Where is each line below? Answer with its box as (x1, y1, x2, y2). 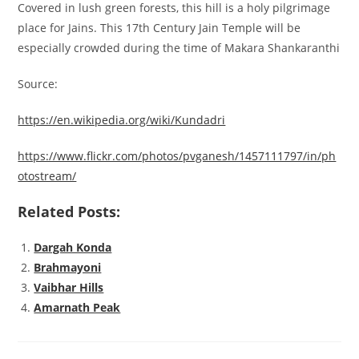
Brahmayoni (34, 260, 102, 276)
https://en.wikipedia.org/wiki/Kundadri (18, 112, 226, 128)
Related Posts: (18, 202, 121, 222)
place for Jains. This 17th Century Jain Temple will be (18, 20, 301, 36)
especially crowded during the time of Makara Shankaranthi (18, 40, 341, 56)
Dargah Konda (34, 240, 112, 256)
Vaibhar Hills (34, 280, 104, 296)
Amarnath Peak (34, 300, 121, 316)
